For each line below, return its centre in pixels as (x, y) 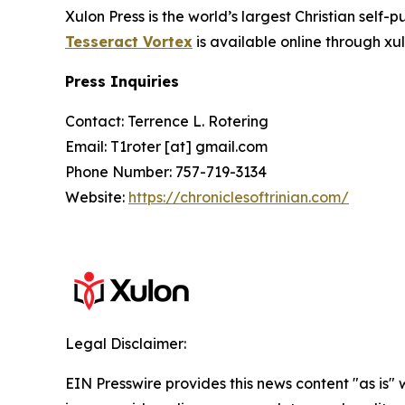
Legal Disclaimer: (126, 343)
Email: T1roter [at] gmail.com (166, 146)
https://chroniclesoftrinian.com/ (239, 197)
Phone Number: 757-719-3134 (166, 171)
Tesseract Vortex (129, 41)
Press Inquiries (122, 81)
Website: (97, 197)
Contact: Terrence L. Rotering (167, 121)
